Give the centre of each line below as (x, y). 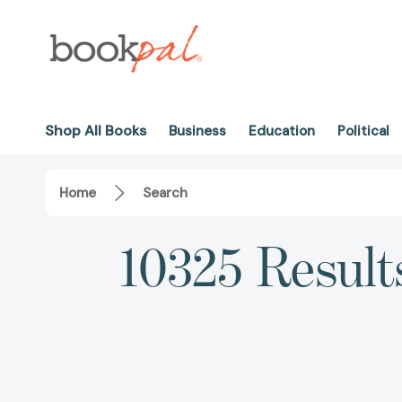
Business (197, 131)
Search (165, 193)
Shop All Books (96, 131)
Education (282, 131)
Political (363, 131)
